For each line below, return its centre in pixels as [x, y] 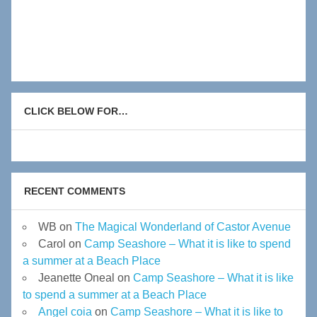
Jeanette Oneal [76, 278]
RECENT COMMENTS [74, 191]
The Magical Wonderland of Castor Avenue [183, 227]
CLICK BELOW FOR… [76, 111]
